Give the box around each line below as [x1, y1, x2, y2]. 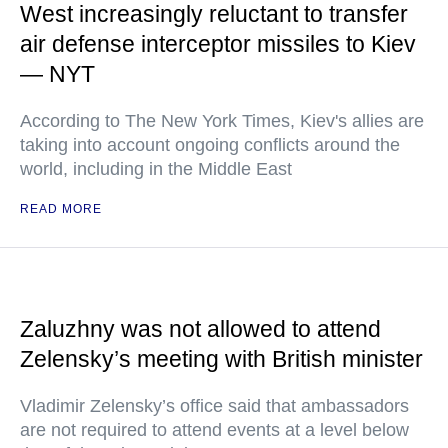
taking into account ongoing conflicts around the [20, 135, 400, 155]
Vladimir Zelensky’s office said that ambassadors [20, 396, 409, 416]
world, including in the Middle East [20, 159, 292, 179]
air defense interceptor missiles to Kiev [20, 31, 416, 57]
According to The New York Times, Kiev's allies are [20, 111, 424, 131]
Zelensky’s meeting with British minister [20, 346, 423, 372]
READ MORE [20, 202, 102, 216]
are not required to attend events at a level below [20, 420, 409, 440]
